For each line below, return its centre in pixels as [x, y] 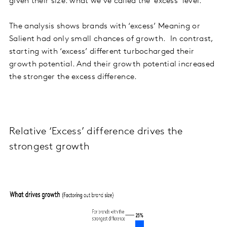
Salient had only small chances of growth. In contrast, [111, 39]
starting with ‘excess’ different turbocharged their [102, 51]
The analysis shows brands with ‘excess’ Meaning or [105, 26]
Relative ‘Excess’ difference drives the [96, 131]
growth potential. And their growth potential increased [112, 64]
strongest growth [49, 147]
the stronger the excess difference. [73, 77]
